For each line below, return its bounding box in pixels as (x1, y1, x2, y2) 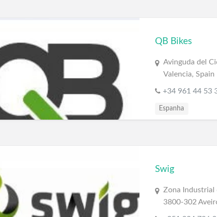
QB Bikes (155, 37, 192, 46)
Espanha (159, 105, 185, 112)
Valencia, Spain (163, 70, 215, 78)
